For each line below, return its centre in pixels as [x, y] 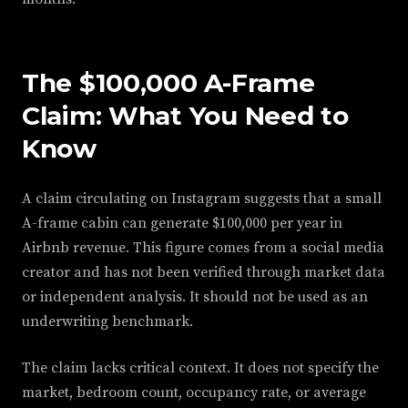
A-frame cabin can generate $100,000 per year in [182, 224]
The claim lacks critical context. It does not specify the [200, 368]
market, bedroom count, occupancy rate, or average [194, 393]
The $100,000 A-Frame [168, 83]
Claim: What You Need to [185, 116]
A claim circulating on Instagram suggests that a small [202, 199]
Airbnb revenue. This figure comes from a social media [203, 248]
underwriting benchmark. [107, 322]
